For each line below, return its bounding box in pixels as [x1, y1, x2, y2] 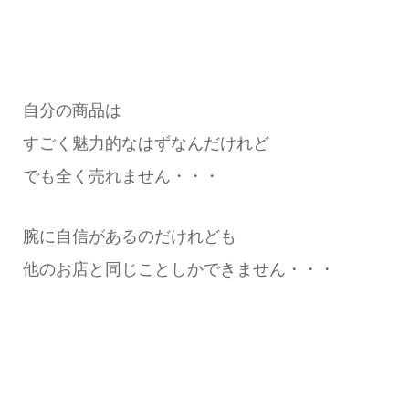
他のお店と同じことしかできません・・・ [22, 260, 335, 279]
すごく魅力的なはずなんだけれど [22, 134, 269, 153]
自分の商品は [22, 101, 121, 121]
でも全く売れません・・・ [22, 167, 220, 186]
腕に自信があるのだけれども [22, 227, 236, 246]
